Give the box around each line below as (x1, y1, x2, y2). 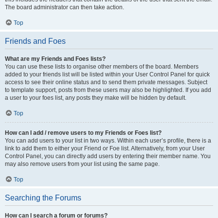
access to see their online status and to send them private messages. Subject (5, 79, 207, 86)
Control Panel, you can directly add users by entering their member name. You (5, 153, 211, 160)
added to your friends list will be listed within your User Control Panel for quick (5, 71, 210, 78)
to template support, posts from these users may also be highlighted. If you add (5, 87, 211, 93)
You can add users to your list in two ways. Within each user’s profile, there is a (5, 137, 211, 144)
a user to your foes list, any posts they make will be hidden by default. (5, 94, 186, 101)
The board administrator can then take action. (5, 4, 124, 11)
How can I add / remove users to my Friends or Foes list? (5, 129, 162, 136)
